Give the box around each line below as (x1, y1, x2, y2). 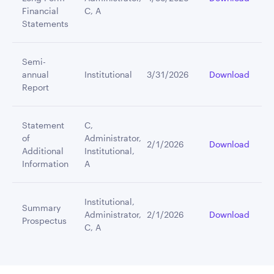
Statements (22, 18, 68, 29)
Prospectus (22, 215, 67, 226)
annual (22, 69, 49, 80)
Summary (22, 202, 61, 213)
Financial (22, 6, 59, 16)
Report (22, 82, 49, 92)
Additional (22, 146, 64, 156)
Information (22, 158, 68, 169)
